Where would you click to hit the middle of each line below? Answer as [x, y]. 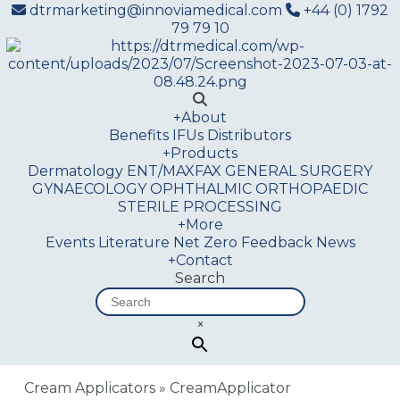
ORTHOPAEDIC [312, 189]
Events [70, 242]
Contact [204, 260]
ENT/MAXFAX [174, 171]
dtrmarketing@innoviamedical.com [156, 10]
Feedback [276, 242]
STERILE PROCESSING [200, 207]
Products [204, 153]
